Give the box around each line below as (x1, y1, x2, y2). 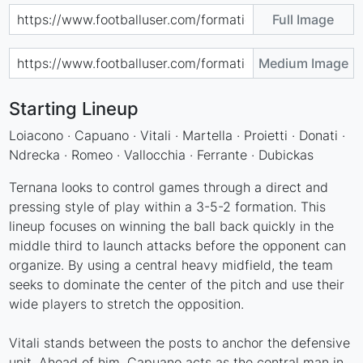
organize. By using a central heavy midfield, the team (9, 256, 334, 273)
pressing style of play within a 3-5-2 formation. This (9, 198, 327, 215)
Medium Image (258, 54, 348, 71)
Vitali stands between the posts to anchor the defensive (9, 334, 351, 351)
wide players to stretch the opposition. (9, 295, 245, 312)
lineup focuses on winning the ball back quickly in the (9, 217, 335, 234)
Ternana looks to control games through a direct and (9, 178, 329, 195)
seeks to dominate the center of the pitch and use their (9, 275, 345, 293)
